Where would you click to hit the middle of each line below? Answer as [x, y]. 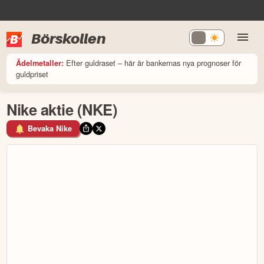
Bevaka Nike [50, 129]
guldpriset [32, 74]
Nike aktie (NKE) [62, 109]
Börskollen [69, 38]
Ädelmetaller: [40, 63]
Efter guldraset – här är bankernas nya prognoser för [154, 62]
